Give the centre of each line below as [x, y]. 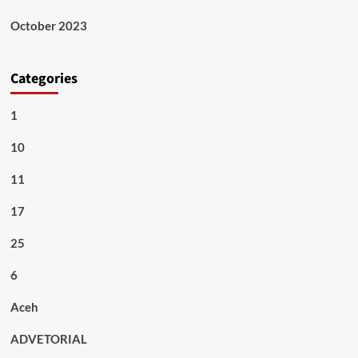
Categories [44, 79]
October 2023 [48, 26]
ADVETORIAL [48, 339]
